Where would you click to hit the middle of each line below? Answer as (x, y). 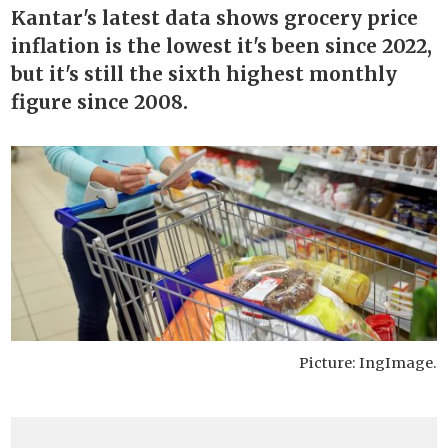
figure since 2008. (100, 102)
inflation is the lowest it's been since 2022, (222, 46)
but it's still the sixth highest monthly (204, 74)
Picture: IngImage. (367, 363)
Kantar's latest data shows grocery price (215, 18)
